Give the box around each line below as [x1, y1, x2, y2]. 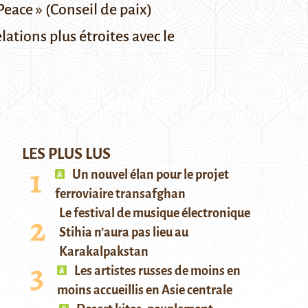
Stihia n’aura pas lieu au [59, 225, 188, 239]
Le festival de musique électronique [59, 206, 250, 220]
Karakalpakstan [59, 245, 148, 258]
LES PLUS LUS [22, 146, 111, 162]
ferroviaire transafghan [55, 187, 186, 201]
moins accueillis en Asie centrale [57, 283, 232, 297]
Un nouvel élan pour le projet [70, 168, 229, 181]
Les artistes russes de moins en [72, 264, 241, 278]
